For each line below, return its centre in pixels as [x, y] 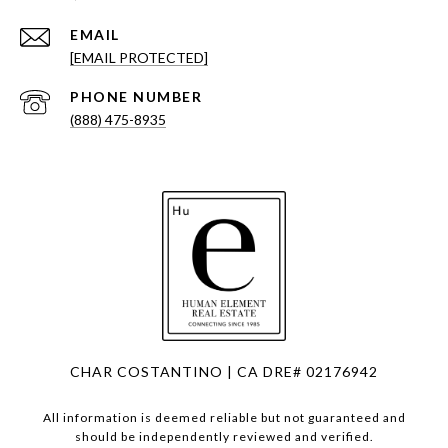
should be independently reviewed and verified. [224, 437]
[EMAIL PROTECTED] [139, 58]
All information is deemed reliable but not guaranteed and [224, 418]
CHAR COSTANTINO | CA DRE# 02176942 [224, 372]
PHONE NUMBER [136, 97]
